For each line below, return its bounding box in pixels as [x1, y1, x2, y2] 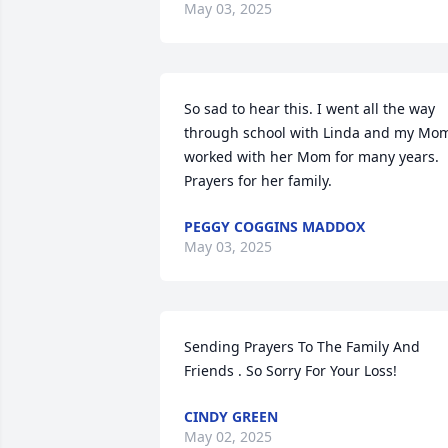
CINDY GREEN [184, 407, 278, 426]
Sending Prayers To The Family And [184, 337, 420, 356]
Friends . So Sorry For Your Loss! [184, 361, 397, 380]
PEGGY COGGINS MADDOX [184, 217, 365, 236]
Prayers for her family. [184, 171, 332, 190]
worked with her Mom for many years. [184, 147, 439, 166]
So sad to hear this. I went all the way [184, 99, 435, 118]
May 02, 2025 [184, 427, 272, 446]
